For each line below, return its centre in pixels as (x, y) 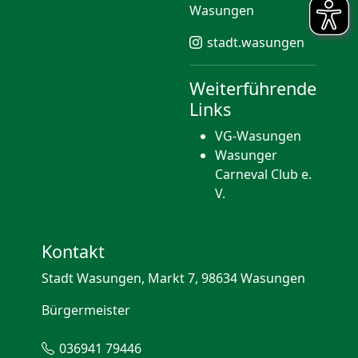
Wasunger (246, 155)
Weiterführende (253, 88)
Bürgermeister (86, 310)
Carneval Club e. (263, 174)
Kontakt (73, 251)
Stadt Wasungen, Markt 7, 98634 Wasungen (173, 278)
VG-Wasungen (258, 136)
